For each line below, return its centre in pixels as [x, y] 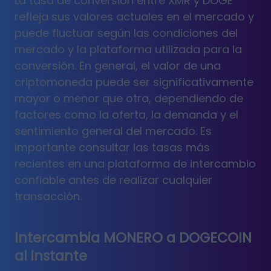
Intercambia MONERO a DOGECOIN [133, 237]
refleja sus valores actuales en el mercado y [134, 16]
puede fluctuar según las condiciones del [126, 33]
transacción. [48, 196]
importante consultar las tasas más [112, 147]
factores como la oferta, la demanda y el [126, 114]
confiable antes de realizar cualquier [113, 180]
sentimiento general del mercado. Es [113, 131]
